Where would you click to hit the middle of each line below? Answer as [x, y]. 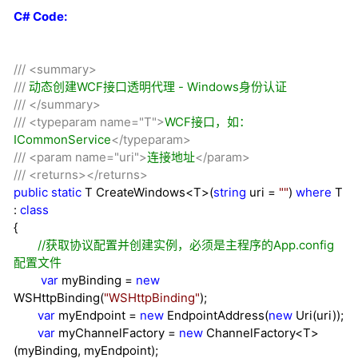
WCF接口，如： [208, 122]
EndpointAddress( [216, 316]
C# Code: [40, 17]
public [31, 193]
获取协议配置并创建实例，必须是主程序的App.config [190, 245]
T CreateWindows [133, 193]
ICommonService [62, 140]
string [230, 193]
